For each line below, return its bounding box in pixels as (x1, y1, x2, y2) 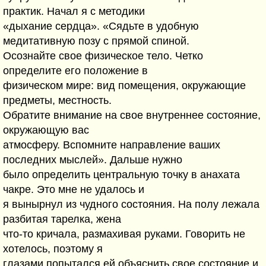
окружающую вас (3, 124, 89, 136)
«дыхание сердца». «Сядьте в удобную (3, 20, 199, 32)
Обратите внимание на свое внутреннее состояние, (3, 109, 261, 121)
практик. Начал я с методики (3, 5, 145, 17)
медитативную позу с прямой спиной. (3, 35, 189, 47)
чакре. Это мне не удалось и (3, 183, 144, 195)
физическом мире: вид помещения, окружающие (3, 80, 246, 91)
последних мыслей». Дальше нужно (3, 154, 182, 166)
